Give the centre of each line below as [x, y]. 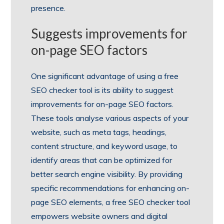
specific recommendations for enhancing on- [110, 188]
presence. [48, 8]
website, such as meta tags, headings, [99, 132]
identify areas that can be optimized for [102, 160]
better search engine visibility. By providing [107, 174]
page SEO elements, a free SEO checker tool [111, 202]
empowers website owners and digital [99, 216]
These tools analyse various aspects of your [110, 118]
